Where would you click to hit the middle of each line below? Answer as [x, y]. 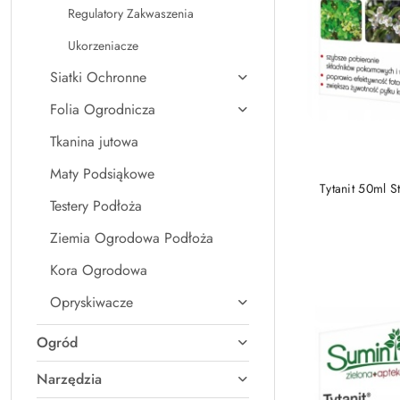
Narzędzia [69, 379]
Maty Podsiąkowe [102, 174]
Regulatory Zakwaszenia [131, 13]
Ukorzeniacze [103, 46]
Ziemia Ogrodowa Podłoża [132, 238]
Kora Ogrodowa [99, 270]
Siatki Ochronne [98, 77]
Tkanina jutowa [94, 142]
